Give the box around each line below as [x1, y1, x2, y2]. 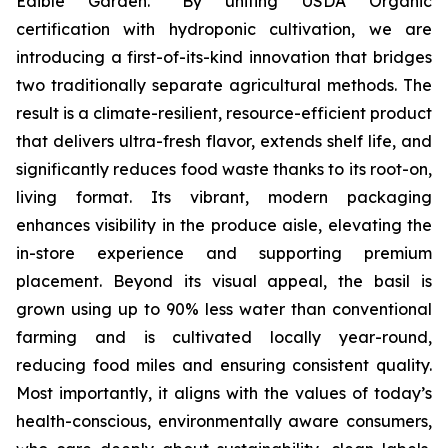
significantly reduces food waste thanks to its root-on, [16, 159, 432, 180]
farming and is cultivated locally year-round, [16, 327, 432, 348]
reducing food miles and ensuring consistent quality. [16, 355, 432, 376]
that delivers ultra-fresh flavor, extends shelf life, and [16, 131, 432, 152]
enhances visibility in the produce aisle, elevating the [16, 215, 432, 236]
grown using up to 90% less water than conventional [16, 299, 432, 320]
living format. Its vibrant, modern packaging [16, 187, 432, 208]
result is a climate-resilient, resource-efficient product [16, 103, 432, 124]
